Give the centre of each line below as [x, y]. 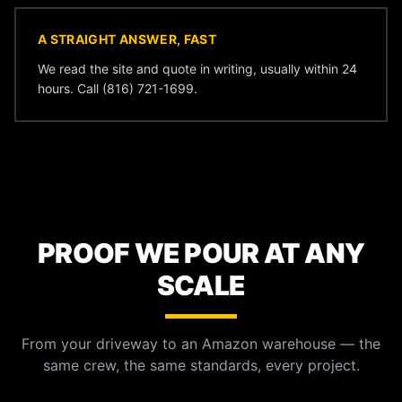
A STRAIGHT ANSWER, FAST [127, 39]
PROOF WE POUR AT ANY [201, 253]
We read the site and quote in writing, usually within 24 [197, 69]
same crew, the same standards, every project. [201, 365]
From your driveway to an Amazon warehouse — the [201, 344]
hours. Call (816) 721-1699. [118, 88]
